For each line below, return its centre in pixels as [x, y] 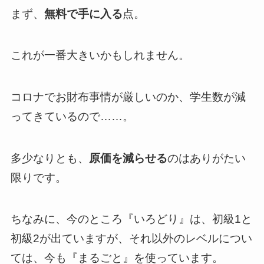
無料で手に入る [83, 14]
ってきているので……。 [72, 116]
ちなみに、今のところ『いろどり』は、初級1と [131, 219]
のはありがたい [206, 158]
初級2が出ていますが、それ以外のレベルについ [131, 239]
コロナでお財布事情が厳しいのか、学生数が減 [128, 97]
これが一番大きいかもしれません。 [100, 55]
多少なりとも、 [49, 158]
